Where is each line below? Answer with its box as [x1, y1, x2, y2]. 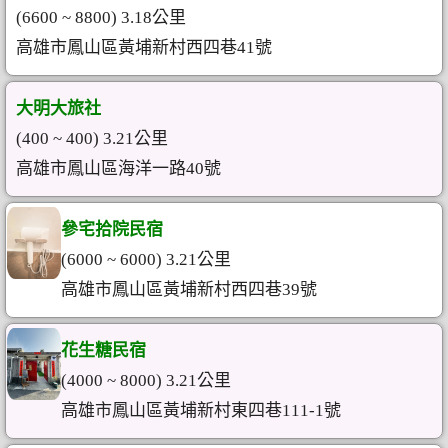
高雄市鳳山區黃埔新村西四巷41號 [16, 38, 272, 57]
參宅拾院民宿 [61, 220, 164, 239]
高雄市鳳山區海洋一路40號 [16, 159, 221, 178]
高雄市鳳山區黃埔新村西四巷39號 [61, 280, 318, 299]
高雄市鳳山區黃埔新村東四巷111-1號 [61, 401, 342, 420]
